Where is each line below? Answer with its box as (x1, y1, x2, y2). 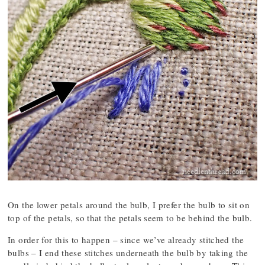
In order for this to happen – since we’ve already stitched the (8, 234, 244, 245)
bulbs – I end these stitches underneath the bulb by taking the (8, 247, 248, 258)
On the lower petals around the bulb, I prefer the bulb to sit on (8, 199, 250, 211)
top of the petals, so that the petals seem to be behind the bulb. (8, 212, 253, 224)
